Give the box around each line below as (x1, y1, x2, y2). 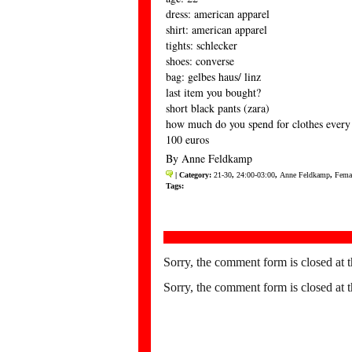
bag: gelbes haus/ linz (166, 69, 261, 84)
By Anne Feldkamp (166, 151, 252, 166)
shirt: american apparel (166, 22, 267, 37)
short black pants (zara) (166, 101, 269, 115)
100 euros (166, 132, 209, 147)
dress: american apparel (166, 6, 269, 21)
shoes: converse (166, 53, 234, 68)
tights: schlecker (166, 38, 237, 53)
